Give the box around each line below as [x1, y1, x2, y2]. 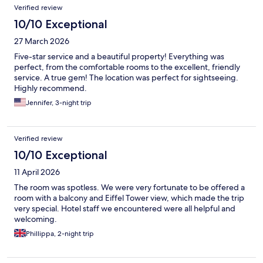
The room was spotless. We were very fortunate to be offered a [14, 182, 245, 193]
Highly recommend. [14, 83, 87, 94]
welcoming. [14, 214, 57, 225]
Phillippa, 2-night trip [26, 229, 94, 239]
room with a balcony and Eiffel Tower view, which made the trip [14, 193, 244, 204]
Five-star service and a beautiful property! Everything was [14, 51, 224, 62]
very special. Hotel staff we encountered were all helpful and [14, 203, 235, 214]
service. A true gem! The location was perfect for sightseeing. [14, 72, 238, 83]
